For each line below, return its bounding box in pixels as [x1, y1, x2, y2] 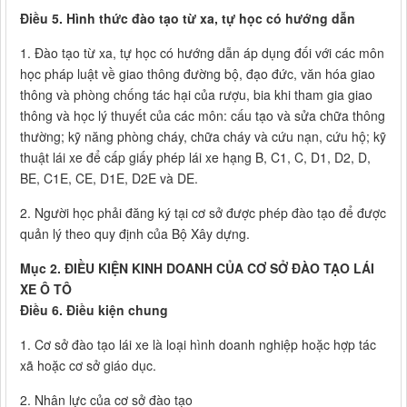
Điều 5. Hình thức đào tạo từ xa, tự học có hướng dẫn [20, 9, 355, 28]
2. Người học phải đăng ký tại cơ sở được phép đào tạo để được [20, 203, 386, 223]
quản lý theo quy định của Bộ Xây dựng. [20, 224, 250, 243]
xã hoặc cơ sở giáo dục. [20, 356, 156, 375]
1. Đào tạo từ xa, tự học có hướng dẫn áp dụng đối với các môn [20, 44, 384, 63]
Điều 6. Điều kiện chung [20, 301, 168, 320]
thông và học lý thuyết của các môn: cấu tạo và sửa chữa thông [20, 106, 385, 125]
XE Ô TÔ [20, 280, 72, 299]
